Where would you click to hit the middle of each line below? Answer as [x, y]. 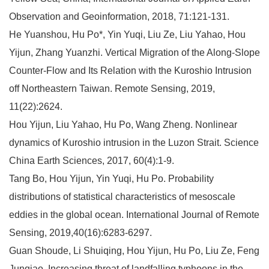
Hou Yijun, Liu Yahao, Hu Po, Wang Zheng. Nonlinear [123, 124]
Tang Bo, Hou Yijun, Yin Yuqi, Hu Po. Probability [111, 178]
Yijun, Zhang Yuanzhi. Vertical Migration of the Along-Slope [134, 52]
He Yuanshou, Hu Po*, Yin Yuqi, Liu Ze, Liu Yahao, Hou [127, 34]
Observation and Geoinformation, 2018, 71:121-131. [119, 16]
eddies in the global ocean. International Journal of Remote [134, 214]
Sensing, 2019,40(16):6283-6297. [80, 232]
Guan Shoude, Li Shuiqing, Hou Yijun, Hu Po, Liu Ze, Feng [134, 250]
